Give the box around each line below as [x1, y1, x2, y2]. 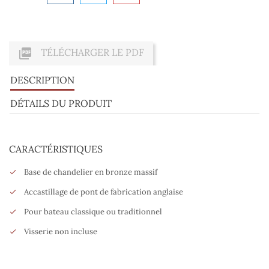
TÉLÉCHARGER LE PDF [38, 46, 144, 59]
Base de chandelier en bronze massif [24, 167, 157, 178]
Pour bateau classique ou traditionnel [24, 207, 162, 217]
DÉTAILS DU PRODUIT [10, 97, 112, 110]
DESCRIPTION [10, 74, 74, 86]
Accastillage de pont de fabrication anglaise [24, 187, 183, 198]
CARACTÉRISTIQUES [9, 143, 103, 156]
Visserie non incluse [24, 226, 97, 237]
